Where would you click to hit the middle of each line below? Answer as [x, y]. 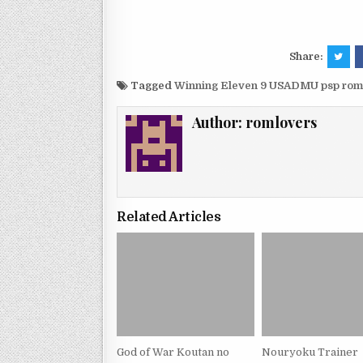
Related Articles [169, 218]
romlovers [282, 122]
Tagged [151, 85]
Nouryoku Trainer [310, 352]
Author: [219, 122]
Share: [307, 56]
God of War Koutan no [173, 352]
